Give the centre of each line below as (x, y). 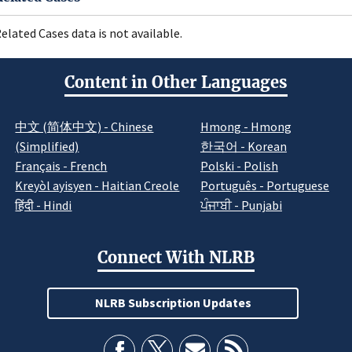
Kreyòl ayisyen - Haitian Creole (97, 186)
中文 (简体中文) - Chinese (84, 127)
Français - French (61, 166)
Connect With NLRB (176, 257)
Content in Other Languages (176, 82)
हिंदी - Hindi (44, 205)
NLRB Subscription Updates (173, 302)
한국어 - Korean (243, 147)
